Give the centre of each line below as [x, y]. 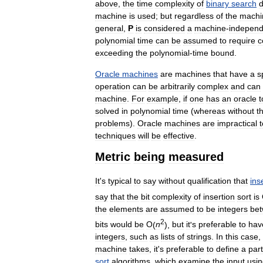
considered [164, 28]
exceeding [114, 53]
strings [199, 237]
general [109, 28]
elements [126, 209]
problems [112, 124]
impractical [237, 124]
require [242, 41]
